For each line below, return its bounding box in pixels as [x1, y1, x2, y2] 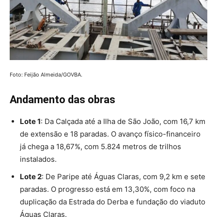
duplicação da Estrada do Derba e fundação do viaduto [20, 197, 205, 206]
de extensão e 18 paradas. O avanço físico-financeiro [20, 129, 201, 139]
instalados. [20, 154, 57, 164]
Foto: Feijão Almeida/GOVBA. [10, 71, 82, 78]
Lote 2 [20, 171, 42, 181]
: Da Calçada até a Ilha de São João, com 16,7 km [41, 116, 205, 126]
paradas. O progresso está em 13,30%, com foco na [20, 184, 195, 194]
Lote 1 [20, 116, 41, 126]
